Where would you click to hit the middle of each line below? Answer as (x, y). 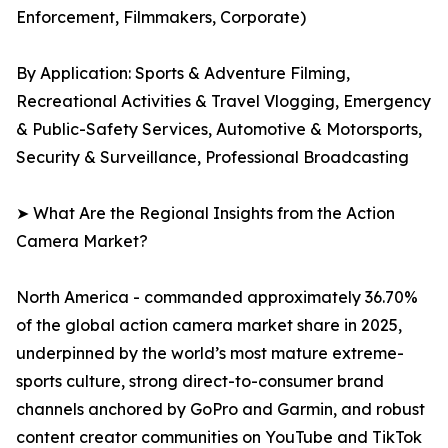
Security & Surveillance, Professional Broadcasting (212, 157)
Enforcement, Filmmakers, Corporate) (161, 17)
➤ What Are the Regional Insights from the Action (205, 213)
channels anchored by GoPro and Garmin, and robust (220, 409)
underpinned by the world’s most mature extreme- (210, 353)
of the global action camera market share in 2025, (209, 325)
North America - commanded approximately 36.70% (217, 297)
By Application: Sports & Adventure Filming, (183, 73)
